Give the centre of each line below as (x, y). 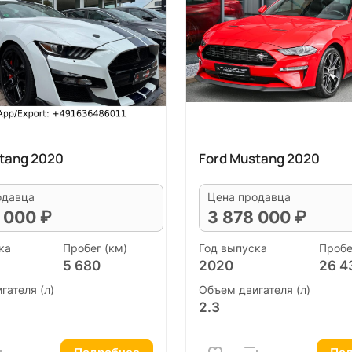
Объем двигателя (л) (255, 290)
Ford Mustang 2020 (259, 158)
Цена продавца (249, 197)
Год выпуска (233, 247)
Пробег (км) (95, 247)
